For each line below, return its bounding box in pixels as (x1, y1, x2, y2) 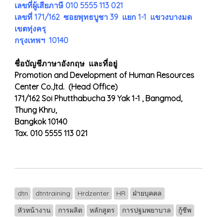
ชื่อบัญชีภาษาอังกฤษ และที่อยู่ (15, 59, 117, 68)
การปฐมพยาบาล (122, 206, 171, 215)
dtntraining (35, 189, 70, 198)
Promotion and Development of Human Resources (15, 70, 194, 80)
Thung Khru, (15, 105, 59, 115)
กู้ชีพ (178, 206, 192, 215)
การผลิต (58, 206, 82, 215)
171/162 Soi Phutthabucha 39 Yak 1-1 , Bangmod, (15, 93, 182, 103)
